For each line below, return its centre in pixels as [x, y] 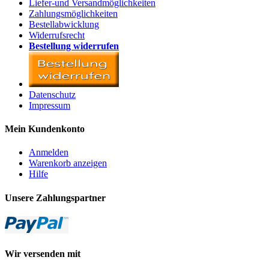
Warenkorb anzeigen [68, 163]
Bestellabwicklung [64, 24]
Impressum [50, 105]
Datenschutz [52, 94]
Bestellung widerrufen [74, 46]
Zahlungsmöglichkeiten [73, 13]
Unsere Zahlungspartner [55, 198]
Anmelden [49, 153]
